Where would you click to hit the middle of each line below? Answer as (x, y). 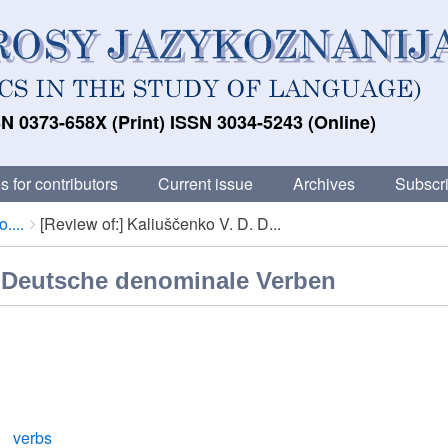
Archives (324, 183)
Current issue (205, 183)
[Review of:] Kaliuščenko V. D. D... (160, 223)
